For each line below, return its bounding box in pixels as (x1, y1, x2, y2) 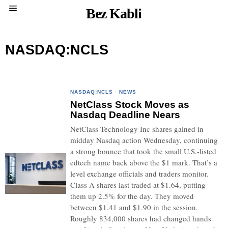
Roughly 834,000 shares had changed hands (70, 213, 212, 223)
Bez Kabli (86, 6, 142, 21)
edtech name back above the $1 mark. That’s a (70, 157, 218, 167)
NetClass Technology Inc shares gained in (70, 124, 204, 134)
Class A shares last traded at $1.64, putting (70, 180, 206, 190)
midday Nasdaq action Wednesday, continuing (70, 135, 218, 145)
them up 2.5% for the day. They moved (70, 191, 194, 201)
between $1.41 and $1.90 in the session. (70, 202, 198, 212)
